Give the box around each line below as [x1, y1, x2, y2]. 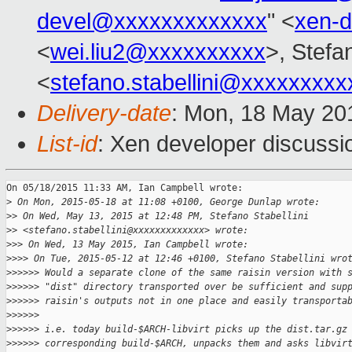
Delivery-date [37, 101, 171, 126]
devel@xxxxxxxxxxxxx [37, 9, 267, 35]
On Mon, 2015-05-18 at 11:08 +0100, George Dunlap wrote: [12, 196, 320, 208]
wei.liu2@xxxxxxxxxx [50, 39, 266, 65]
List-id [37, 131, 97, 157]
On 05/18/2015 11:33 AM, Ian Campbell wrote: [6, 182, 243, 194]
